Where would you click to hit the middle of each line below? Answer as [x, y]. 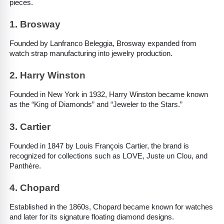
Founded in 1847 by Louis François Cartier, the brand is [99, 146]
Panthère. [25, 166]
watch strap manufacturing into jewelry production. [91, 54]
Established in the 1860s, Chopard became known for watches [111, 207]
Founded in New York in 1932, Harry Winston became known [109, 95]
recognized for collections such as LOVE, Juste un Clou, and [108, 156]
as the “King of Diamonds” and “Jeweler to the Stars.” [96, 105]
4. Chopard [35, 188]
